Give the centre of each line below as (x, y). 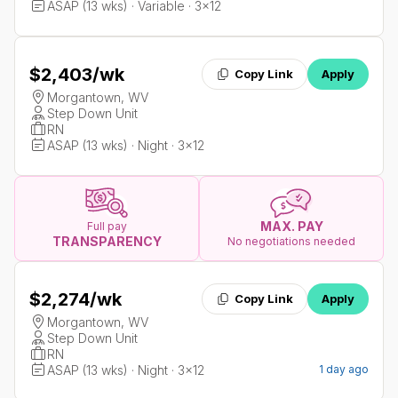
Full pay (107, 227)
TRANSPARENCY (107, 242)
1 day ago (344, 370)
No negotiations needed (291, 242)
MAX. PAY (291, 227)
